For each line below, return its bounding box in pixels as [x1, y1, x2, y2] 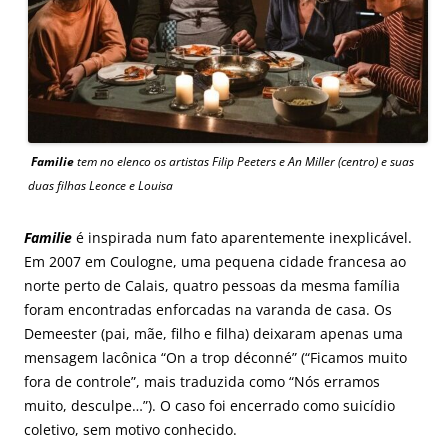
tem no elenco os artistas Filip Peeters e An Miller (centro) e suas [74, 152, 414, 170]
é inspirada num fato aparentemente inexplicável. [76, 227, 412, 247]
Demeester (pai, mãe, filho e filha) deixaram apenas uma [24, 323, 403, 343]
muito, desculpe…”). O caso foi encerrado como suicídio [24, 395, 395, 415]
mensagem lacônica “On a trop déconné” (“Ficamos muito [24, 347, 407, 367]
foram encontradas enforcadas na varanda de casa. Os [24, 299, 392, 319]
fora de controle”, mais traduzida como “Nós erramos [24, 371, 380, 391]
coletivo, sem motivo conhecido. [24, 419, 237, 439]
